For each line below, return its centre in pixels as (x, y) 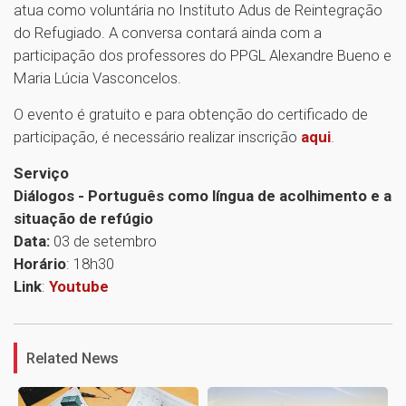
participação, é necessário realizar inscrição (157, 137)
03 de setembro (103, 242)
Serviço (41, 174)
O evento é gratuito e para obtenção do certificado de (191, 115)
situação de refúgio (83, 219)
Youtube (79, 287)
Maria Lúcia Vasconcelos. (97, 78)
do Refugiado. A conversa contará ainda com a (168, 33)
